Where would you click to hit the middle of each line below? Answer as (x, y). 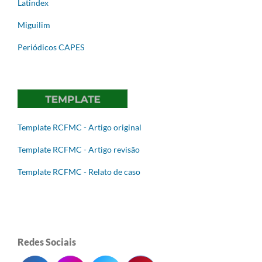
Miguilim (34, 25)
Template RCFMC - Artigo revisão (79, 149)
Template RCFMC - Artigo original (80, 127)
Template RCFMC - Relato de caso (79, 171)
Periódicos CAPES (51, 47)
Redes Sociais (47, 242)
